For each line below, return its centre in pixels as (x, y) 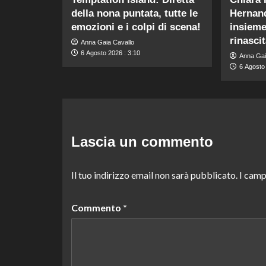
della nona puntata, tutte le (134, 13)
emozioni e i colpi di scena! (136, 27)
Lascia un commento (142, 141)
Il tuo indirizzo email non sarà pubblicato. (154, 175)
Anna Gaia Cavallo (107, 42)
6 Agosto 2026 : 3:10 (110, 53)
